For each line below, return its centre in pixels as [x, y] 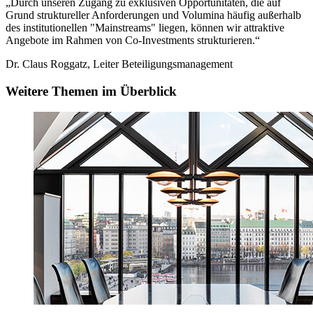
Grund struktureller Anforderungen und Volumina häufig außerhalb [153, 15]
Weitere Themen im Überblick [91, 91]
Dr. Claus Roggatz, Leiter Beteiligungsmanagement [119, 64]
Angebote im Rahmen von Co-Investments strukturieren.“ [133, 40]
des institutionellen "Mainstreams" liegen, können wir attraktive [145, 27]
